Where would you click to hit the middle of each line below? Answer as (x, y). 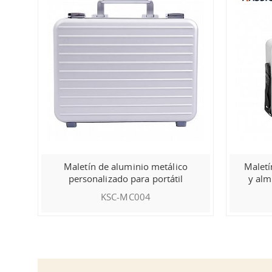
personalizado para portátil (126, 178)
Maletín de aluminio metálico (126, 166)
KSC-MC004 (126, 196)
